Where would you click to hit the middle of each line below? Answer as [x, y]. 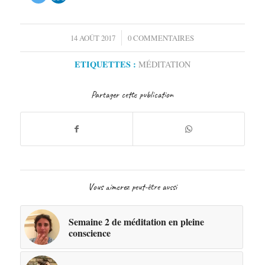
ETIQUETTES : [105, 64]
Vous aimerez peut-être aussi [132, 187]
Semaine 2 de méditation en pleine [136, 221]
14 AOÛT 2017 [93, 38]
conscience [89, 232]
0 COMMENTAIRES [161, 38]
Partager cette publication [132, 94]
